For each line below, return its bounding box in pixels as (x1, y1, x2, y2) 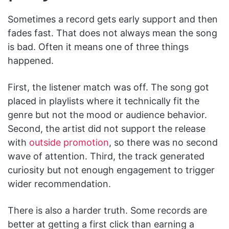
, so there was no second (109, 136, 218, 148)
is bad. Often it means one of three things (8, 41, 189, 52)
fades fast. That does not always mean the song (8, 27, 217, 38)
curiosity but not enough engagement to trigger (8, 164, 215, 175)
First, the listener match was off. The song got (8, 81, 209, 93)
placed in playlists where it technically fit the (8, 95, 199, 106)
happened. (8, 55, 54, 66)
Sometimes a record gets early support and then (8, 13, 218, 25)
